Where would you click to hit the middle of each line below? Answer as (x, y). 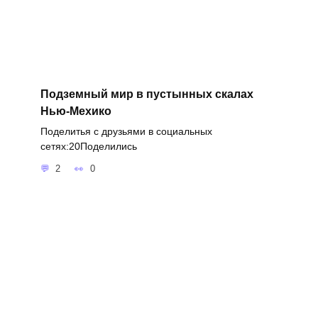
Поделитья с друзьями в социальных (126, 131)
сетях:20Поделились (88, 146)
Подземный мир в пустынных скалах (147, 94)
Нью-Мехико (76, 111)
